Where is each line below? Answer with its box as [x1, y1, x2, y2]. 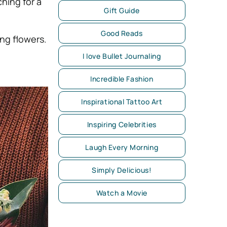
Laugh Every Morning [85, 142, 159, 152]
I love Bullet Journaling [83, 51, 161, 61]
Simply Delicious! [92, 165, 152, 175]
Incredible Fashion [90, 74, 154, 84]
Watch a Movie [96, 188, 147, 198]
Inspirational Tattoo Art [81, 97, 163, 106]
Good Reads [100, 28, 143, 38]
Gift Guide [104, 6, 140, 15]
